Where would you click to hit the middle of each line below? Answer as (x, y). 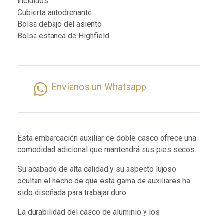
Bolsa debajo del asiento (60, 24)
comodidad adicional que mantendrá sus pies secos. (107, 150)
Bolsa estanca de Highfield (63, 36)
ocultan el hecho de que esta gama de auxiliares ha (104, 181)
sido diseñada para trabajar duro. (73, 193)
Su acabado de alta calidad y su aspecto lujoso (97, 169)
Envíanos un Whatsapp (99, 87)
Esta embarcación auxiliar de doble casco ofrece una (107, 138)
